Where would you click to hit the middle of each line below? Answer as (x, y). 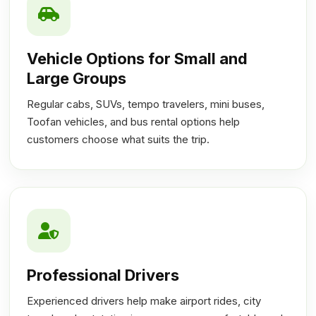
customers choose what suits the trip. (119, 140)
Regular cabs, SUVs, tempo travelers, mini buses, (146, 104)
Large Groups (77, 79)
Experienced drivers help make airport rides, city (144, 301)
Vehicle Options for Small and (138, 59)
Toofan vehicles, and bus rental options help (134, 122)
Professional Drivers (103, 275)
